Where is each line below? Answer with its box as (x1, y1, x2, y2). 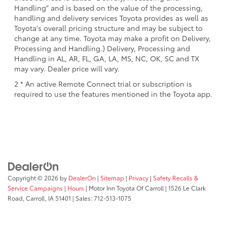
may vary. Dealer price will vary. (14, 63, 120, 73)
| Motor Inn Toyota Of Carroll (84, 183, 164, 193)
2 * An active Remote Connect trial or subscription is (14, 78, 192, 89)
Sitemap (100, 173, 124, 182)
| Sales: (71, 194, 94, 203)
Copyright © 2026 (8, 173, 60, 182)
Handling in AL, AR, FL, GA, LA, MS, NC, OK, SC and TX (14, 53, 199, 63)
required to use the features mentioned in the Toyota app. (14, 88, 212, 99)
